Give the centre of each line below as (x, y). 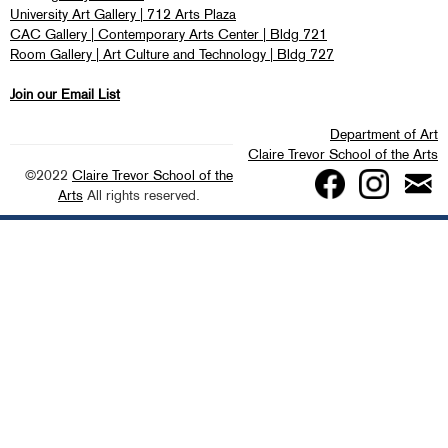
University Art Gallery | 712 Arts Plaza (123, 14)
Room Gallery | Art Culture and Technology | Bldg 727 (172, 54)
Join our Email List (65, 94)
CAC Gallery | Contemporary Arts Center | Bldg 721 (168, 34)
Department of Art (384, 134)
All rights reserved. (141, 195)
